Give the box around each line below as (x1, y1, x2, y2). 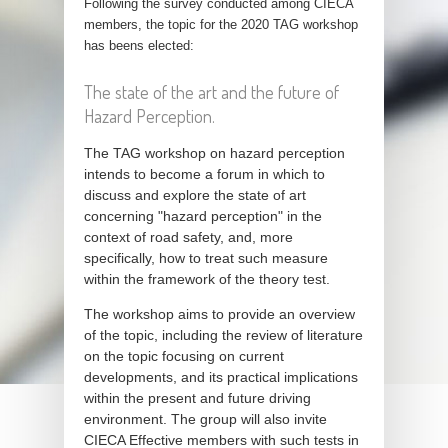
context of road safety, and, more (84, 228, 293, 245)
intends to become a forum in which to (84, 165, 325, 182)
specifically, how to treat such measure (84, 249, 328, 266)
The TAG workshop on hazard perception (84, 144, 345, 161)
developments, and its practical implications (84, 368, 358, 385)
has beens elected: (84, 37, 194, 53)
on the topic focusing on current (84, 347, 284, 364)
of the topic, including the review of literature (84, 326, 363, 343)
